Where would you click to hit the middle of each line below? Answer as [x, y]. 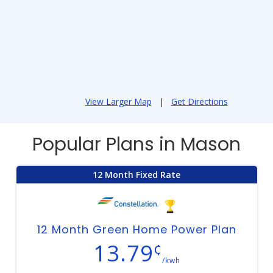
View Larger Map [118, 101]
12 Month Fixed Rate [136, 175]
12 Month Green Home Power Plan [136, 229]
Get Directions [199, 101]
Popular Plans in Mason [136, 144]
